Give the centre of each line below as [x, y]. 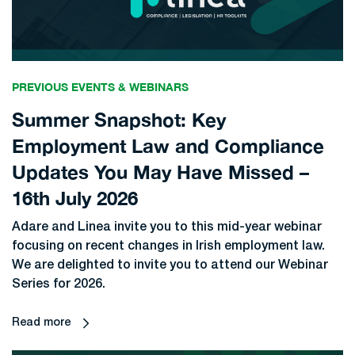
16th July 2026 [75, 198]
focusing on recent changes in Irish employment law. [168, 247]
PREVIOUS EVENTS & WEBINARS [100, 87]
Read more [41, 323]
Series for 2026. [59, 285]
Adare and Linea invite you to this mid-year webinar [167, 228]
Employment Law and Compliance [168, 146]
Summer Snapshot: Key [119, 120]
